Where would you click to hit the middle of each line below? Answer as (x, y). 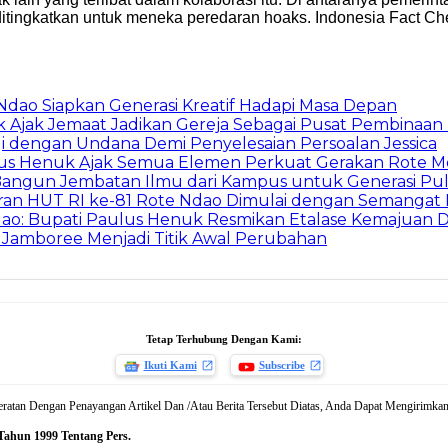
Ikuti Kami (170, 365)
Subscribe (281, 365)
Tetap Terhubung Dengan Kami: (224, 339)
